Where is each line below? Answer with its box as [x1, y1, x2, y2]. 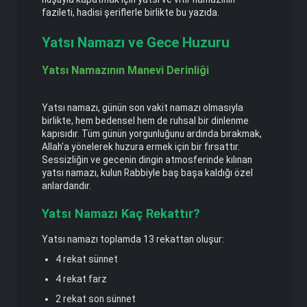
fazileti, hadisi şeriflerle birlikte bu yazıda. [42, 6, 219, 18]
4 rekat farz [56, 273, 107, 284]
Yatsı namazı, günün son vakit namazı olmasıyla [42, 101, 243, 113]
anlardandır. [42, 180, 91, 191]
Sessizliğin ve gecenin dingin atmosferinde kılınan [42, 153, 252, 165]
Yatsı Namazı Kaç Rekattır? [42, 206, 200, 221]
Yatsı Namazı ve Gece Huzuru [42, 34, 230, 51]
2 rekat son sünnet [56, 293, 136, 304]
